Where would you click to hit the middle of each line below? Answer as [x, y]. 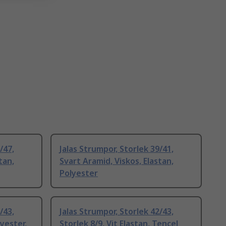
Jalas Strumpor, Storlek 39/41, [117, 149]
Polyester [79, 173]
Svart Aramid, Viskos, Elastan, [117, 161]
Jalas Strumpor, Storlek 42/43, [117, 212]
